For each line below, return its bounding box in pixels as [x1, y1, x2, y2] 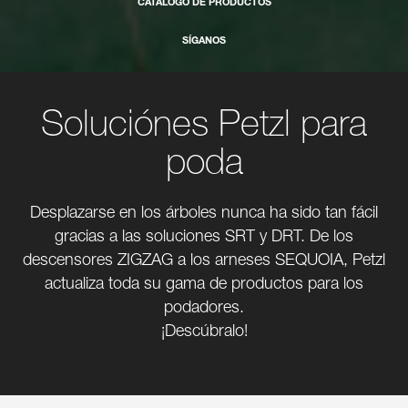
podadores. [164, 301, 244, 318]
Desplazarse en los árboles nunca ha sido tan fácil [30, 206, 378, 223]
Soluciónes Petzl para [41, 109, 367, 147]
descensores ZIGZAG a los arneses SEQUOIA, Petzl [23, 253, 385, 270]
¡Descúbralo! [160, 324, 248, 342]
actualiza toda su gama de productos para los [45, 277, 363, 294]
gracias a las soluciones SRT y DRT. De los [55, 229, 353, 247]
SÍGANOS [182, 36, 226, 47]
